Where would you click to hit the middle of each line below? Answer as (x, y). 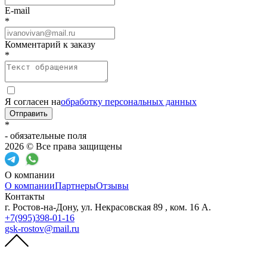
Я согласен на (33, 101)
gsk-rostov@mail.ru (42, 228)
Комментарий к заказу (50, 44)
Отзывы (112, 185)
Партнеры (75, 185)
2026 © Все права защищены (63, 146)
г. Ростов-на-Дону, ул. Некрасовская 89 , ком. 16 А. (108, 207)
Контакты (25, 196)
